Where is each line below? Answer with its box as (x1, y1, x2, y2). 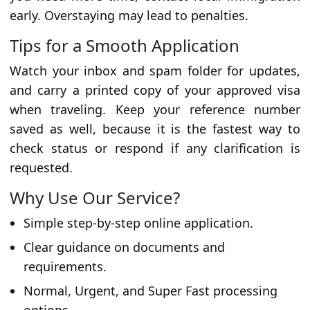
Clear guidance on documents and (24, 239, 225, 256)
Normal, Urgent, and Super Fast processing (24, 282, 277, 300)
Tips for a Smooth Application (10, 34, 239, 57)
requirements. (24, 258, 107, 275)
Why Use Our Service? (10, 186, 180, 210)
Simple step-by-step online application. (24, 215, 253, 232)
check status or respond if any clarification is (10, 140, 300, 157)
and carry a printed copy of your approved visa (10, 82, 300, 99)
